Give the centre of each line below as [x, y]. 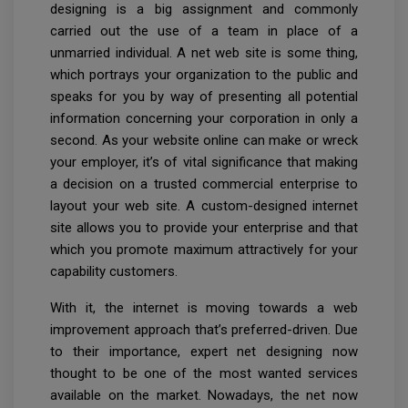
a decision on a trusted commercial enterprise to [204, 184]
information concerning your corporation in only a [204, 119]
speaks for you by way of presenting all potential [204, 97]
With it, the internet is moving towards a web [204, 308]
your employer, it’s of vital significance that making [204, 163]
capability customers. [114, 272]
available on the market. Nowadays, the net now [204, 396]
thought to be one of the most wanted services [204, 374]
